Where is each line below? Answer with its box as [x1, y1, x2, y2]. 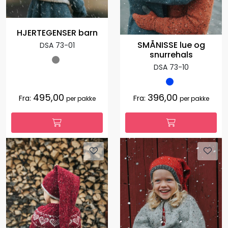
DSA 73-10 [153, 62, 189, 72]
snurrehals [149, 48, 193, 61]
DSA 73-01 [39, 40, 75, 51]
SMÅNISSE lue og [137, 39, 205, 51]
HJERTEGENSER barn [16, 27, 98, 39]
